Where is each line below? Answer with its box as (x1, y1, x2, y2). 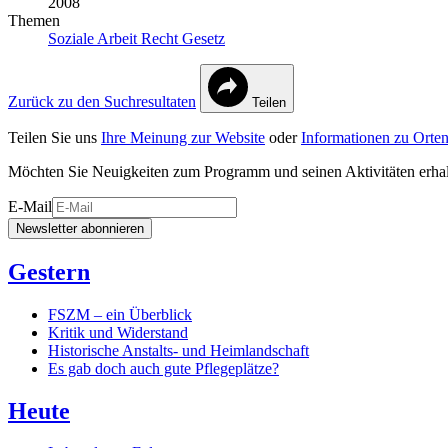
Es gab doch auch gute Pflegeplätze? (48, 359, 279, 377)
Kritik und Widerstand (48, 323, 188, 341)
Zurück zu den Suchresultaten (8, 92, 196, 110)
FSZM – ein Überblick (48, 305, 192, 323)
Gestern (8, 258, 90, 285)
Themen (8, 11, 60, 29)
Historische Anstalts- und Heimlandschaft (48, 341, 309, 359)
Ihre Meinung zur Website (101, 128, 265, 146)
